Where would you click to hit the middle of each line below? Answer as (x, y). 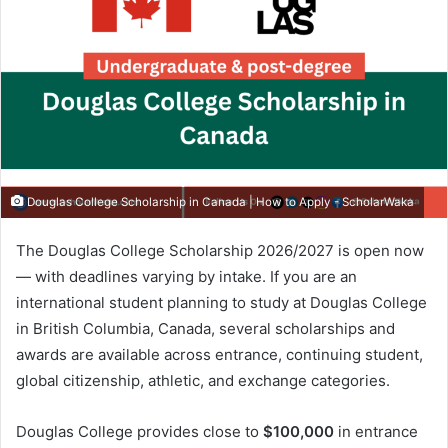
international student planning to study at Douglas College (221, 302)
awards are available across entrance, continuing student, (219, 354)
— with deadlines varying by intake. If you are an (186, 276)
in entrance (376, 431)
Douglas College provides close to (139, 431)
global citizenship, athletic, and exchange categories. (203, 380)
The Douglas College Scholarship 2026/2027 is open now (220, 250)
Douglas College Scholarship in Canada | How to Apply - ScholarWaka (219, 201)
